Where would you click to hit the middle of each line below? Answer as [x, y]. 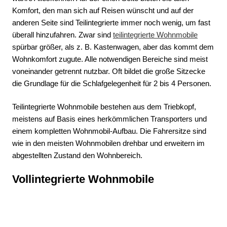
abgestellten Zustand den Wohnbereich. [77, 156]
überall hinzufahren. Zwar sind [63, 34]
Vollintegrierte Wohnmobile [83, 179]
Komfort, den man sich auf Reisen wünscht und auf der [103, 10]
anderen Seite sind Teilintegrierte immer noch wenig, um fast [111, 22]
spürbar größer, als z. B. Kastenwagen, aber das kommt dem [113, 47]
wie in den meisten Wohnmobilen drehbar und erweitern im [108, 143]
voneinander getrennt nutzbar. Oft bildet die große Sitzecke [109, 71]
